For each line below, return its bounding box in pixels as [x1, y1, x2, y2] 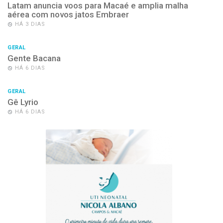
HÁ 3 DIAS [15, 20, 45, 27]
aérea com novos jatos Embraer [7, 9, 129, 19]
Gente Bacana [7, 53, 61, 63]
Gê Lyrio [7, 97, 38, 107]
